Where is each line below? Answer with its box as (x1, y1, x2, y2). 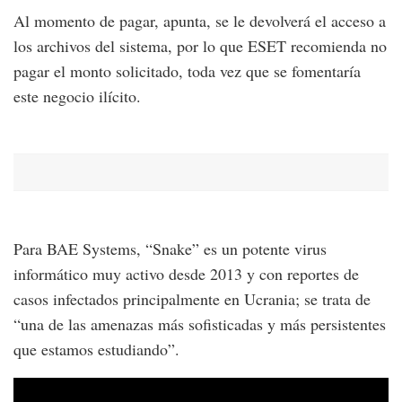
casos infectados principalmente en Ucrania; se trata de (13, 287, 371, 310)
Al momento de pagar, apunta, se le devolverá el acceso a (13, 9, 386, 31)
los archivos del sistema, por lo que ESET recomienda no (13, 34, 387, 57)
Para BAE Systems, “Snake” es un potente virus (13, 237, 327, 259)
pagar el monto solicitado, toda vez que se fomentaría (13, 59, 361, 82)
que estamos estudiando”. (13, 337, 179, 360)
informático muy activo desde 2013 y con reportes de (13, 262, 359, 284)
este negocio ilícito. (13, 84, 141, 107)
